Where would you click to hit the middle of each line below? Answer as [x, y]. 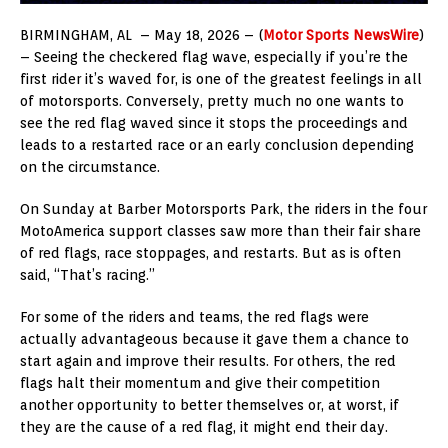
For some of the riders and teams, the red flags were [194, 316]
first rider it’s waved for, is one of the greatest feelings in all [221, 78]
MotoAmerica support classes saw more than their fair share [220, 230]
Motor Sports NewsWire [341, 34]
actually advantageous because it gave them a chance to [214, 338]
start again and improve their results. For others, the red [208, 360]
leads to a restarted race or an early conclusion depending [217, 144]
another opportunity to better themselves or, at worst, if [209, 404]
